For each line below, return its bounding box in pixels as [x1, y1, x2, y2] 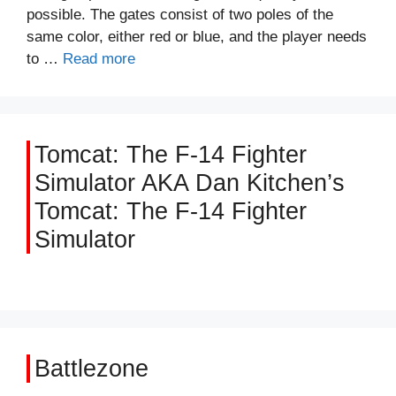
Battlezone [34, 355, 148, 382]
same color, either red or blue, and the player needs [27, 28, 367, 45]
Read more [63, 50, 135, 67]
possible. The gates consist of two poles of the [27, 6, 333, 23]
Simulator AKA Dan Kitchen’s [34, 170, 345, 196]
